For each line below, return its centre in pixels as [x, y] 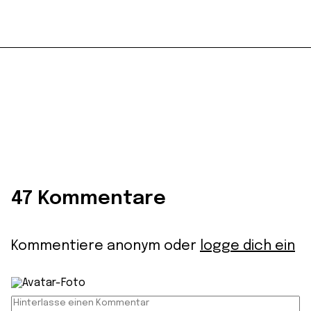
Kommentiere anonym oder [106, 246]
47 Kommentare [89, 199]
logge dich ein [247, 246]
